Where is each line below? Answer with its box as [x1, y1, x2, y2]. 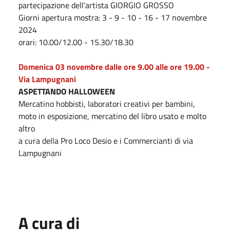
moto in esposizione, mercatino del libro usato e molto [18, 109, 206, 122]
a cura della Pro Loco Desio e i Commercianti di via [18, 134, 193, 147]
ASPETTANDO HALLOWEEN [18, 85, 115, 98]
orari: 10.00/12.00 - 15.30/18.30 [18, 35, 133, 48]
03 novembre [55, 60, 103, 73]
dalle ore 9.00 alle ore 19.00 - [103, 60, 210, 73]
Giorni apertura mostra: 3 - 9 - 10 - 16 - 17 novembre [18, 11, 207, 24]
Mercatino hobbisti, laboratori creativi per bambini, [18, 97, 195, 110]
